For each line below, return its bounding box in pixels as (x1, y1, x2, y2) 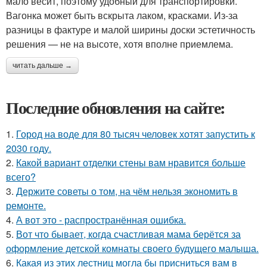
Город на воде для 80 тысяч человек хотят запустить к (16, 127, 255, 141)
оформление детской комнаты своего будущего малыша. (6, 241, 259, 256)
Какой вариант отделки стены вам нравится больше (16, 156, 246, 170)
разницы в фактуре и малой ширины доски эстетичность (6, 23, 255, 37)
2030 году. (6, 141, 51, 156)
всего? (6, 170, 36, 184)
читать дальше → (13, 61, 72, 70)
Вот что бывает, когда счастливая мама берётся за (16, 227, 241, 241)
